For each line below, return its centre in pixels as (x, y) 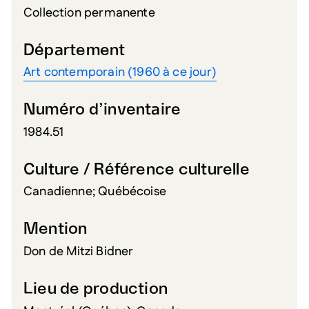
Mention (56, 230)
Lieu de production (96, 290)
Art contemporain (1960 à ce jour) (120, 73)
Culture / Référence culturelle (137, 170)
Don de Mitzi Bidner (79, 252)
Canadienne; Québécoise (95, 192)
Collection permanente (89, 13)
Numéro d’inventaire (102, 110)
